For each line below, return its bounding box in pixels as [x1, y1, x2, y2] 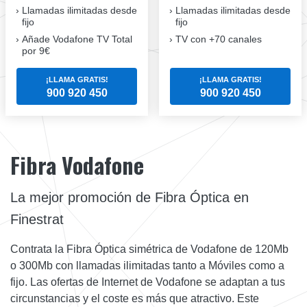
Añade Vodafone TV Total [22, 33, 132, 45]
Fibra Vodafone [10, 148, 144, 181]
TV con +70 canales [175, 33, 262, 45]
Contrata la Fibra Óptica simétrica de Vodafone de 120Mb [10, 243, 288, 255]
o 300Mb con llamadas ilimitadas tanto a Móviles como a [10, 259, 284, 271]
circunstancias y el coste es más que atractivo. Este [10, 292, 259, 304]
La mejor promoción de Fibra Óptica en [10, 189, 249, 205]
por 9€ [22, 45, 50, 56]
